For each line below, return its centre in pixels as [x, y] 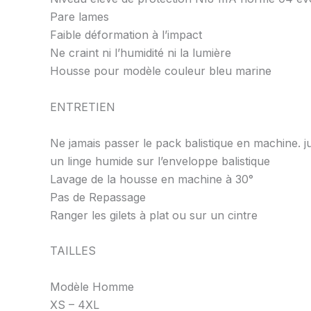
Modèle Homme [92, 286]
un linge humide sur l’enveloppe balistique [160, 161]
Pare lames [79, 17]
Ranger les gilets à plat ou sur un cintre [154, 215]
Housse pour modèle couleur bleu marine [161, 71]
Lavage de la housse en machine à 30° [152, 179]
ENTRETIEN [83, 107]
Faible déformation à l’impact [126, 35]
